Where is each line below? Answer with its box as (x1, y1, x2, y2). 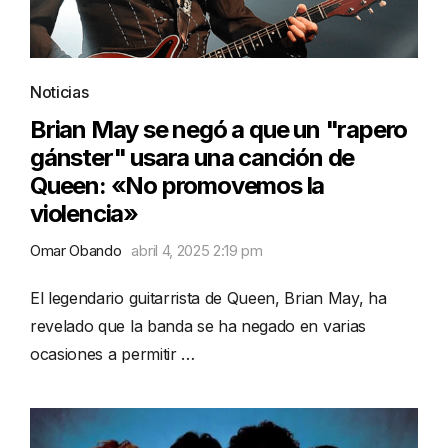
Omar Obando (30, 240, 122, 260)
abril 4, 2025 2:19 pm (131, 240, 263, 260)
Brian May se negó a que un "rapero (30, 114, 408, 144)
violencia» (30, 198, 139, 228)
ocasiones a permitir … (30, 343, 195, 364)
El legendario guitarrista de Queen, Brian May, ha (30, 287, 387, 308)
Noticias (30, 81, 89, 102)
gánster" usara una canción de (30, 142, 355, 172)
